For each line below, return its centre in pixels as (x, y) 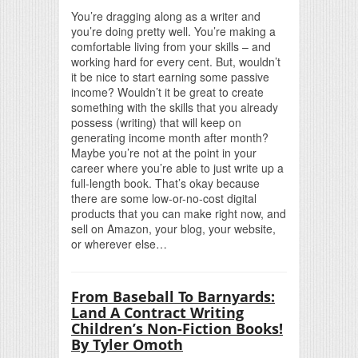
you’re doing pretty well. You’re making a (173, 31)
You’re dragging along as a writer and (166, 16)
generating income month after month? (170, 137)
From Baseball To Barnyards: (173, 296)
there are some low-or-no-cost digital (164, 198)
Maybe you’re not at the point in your (164, 152)
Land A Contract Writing (157, 312)
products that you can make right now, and (179, 213)
